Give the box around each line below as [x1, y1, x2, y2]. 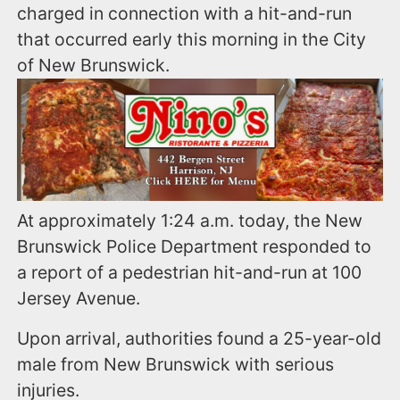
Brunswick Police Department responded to [17, 235, 372, 257]
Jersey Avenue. [17, 287, 141, 309]
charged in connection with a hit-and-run [17, 3, 353, 25]
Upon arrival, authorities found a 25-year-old [17, 327, 382, 349]
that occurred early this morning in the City [17, 29, 367, 51]
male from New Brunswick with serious [17, 353, 335, 375]
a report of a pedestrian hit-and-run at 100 [17, 261, 362, 283]
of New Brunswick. [17, 54, 171, 77]
